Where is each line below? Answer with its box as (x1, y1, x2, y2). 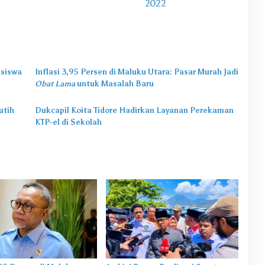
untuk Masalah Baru (75, 79, 154, 89)
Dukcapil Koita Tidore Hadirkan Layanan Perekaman (34, 106, 234, 115)
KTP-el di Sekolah (34, 118, 102, 127)
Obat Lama (34, 79, 75, 89)
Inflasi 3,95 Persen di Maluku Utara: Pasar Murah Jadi (34, 67, 238, 77)
